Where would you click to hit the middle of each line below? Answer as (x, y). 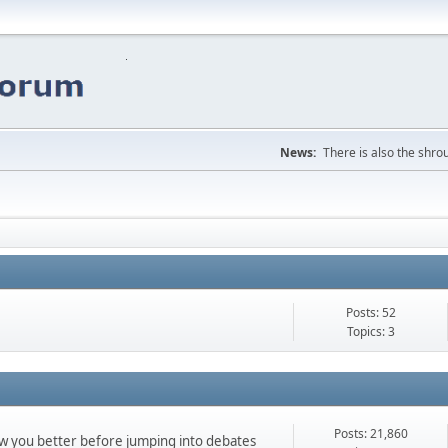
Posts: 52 (370, 312)
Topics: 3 (370, 331)
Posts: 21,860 (370, 433)
